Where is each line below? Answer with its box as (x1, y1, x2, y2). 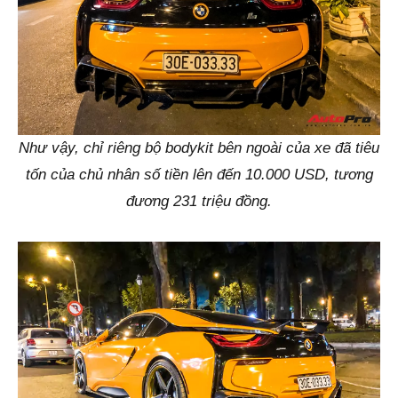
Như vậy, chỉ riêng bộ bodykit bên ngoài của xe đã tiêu (19, 139, 379, 157)
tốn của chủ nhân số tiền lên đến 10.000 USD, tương (25, 166, 373, 184)
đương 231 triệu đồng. (126, 193, 272, 211)
